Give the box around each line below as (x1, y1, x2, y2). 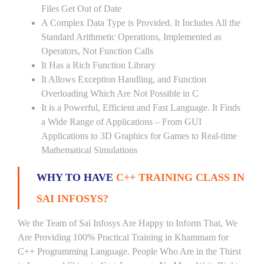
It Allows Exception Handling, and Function (41, 74, 206, 84)
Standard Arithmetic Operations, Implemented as (41, 32, 222, 42)
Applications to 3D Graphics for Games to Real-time (41, 131, 237, 141)
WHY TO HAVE (37, 171, 116, 183)
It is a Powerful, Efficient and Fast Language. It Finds (41, 103, 240, 113)
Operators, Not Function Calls (41, 46, 153, 56)
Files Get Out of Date (41, 4, 121, 14)
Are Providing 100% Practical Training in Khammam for (18, 232, 229, 242)
